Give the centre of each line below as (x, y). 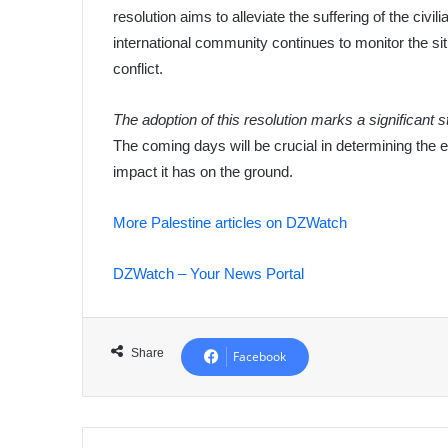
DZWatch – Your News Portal (209, 273)
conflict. (138, 68)
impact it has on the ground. (203, 171)
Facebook (260, 356)
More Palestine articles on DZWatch (230, 222)
